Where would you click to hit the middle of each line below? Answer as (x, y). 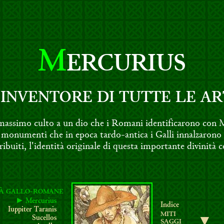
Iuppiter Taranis (32, 210)
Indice (170, 205)
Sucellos (44, 218)
